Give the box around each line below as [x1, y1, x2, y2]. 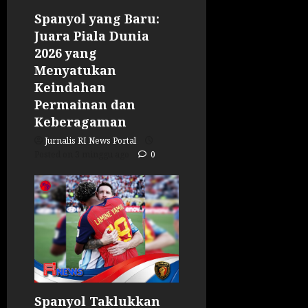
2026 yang [34, 44, 97, 61]
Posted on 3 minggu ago [34, 148, 131, 160]
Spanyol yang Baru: [34, 10, 159, 27]
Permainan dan [34, 96, 135, 113]
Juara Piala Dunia [34, 27, 149, 44]
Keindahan [34, 78, 106, 96]
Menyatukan [34, 61, 116, 78]
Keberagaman [34, 113, 126, 130]
